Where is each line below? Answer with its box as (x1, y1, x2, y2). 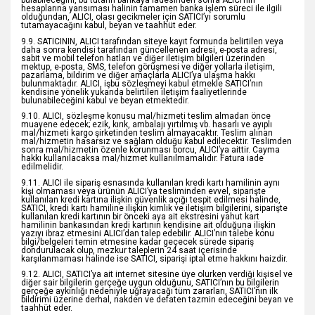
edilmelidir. (21, 162, 63, 172)
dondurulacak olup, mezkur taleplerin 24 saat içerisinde (21, 245, 237, 255)
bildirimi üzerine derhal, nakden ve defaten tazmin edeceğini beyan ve (21, 295, 293, 305)
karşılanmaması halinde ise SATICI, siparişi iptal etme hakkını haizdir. (21, 253, 288, 264)
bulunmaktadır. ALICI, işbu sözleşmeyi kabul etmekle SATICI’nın (21, 78, 263, 89)
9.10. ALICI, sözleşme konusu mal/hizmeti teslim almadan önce (21, 111, 271, 122)
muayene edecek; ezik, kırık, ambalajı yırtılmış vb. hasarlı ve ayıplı (21, 120, 272, 130)
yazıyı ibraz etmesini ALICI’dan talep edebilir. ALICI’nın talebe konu (21, 228, 274, 238)
